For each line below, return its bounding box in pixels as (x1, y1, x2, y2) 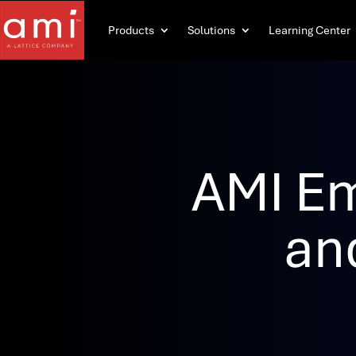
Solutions (188, 23, 235, 37)
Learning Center (269, 23, 350, 37)
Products (108, 23, 154, 37)
